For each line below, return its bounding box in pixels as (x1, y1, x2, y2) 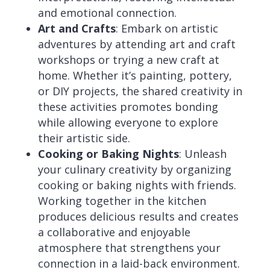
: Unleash (178, 146, 227, 161)
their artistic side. (37, 131, 130, 145)
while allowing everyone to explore (37, 115, 218, 130)
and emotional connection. (37, 5, 177, 20)
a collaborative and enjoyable (37, 225, 190, 239)
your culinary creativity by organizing (37, 162, 231, 177)
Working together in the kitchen (37, 193, 206, 208)
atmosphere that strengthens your (37, 240, 221, 255)
